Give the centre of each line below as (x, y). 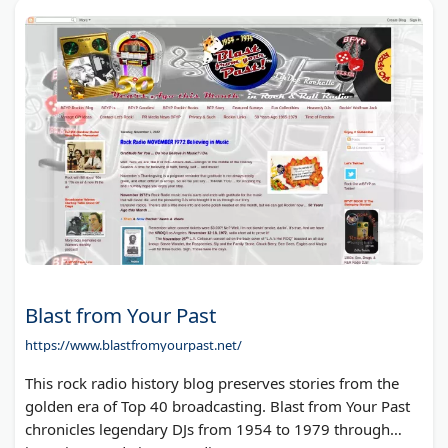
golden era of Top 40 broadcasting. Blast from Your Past (217, 406)
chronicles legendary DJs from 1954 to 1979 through (207, 429)
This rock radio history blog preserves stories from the (212, 383)
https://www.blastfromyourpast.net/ (133, 345)
